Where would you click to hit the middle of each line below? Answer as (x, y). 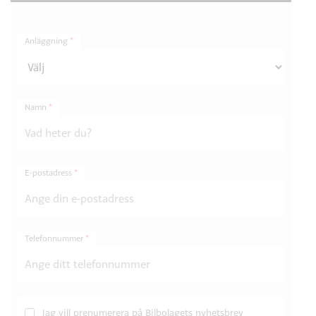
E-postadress (49, 173)
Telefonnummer (55, 239)
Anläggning (47, 41)
